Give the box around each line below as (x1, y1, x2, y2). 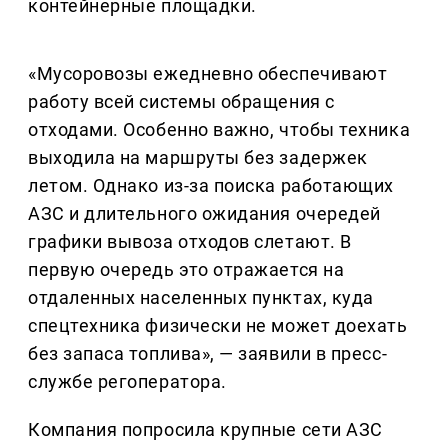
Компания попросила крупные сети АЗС (28, 419, 383, 441)
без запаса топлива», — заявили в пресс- (28, 343, 388, 365)
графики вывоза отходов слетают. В (28, 231, 352, 253)
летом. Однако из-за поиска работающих (28, 175, 394, 197)
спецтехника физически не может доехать (28, 315, 408, 337)
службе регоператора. (28, 371, 227, 393)
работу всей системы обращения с (28, 91, 335, 113)
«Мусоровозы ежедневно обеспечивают (28, 63, 388, 85)
